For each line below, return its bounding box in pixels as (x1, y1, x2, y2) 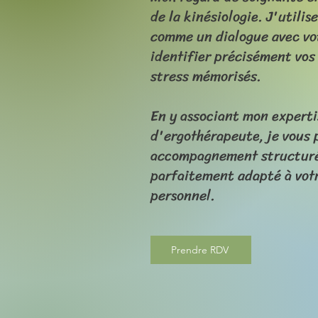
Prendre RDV (170, 243, 229, 256)
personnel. (150, 183, 215, 208)
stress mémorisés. (150, 64, 261, 89)
